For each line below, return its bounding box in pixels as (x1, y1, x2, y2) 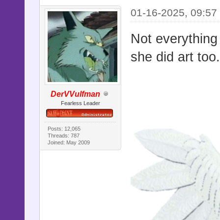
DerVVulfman (51, 89, 101, 98)
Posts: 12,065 (48, 126, 81, 132)
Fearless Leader (60, 100, 100, 106)
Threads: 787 (48, 133, 80, 139)
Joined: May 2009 (48, 139, 90, 146)
